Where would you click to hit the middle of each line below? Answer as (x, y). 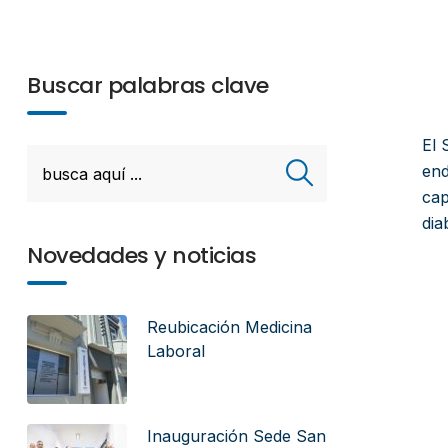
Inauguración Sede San (236, 436)
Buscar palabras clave (148, 85)
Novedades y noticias (141, 255)
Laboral (176, 351)
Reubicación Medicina (229, 327)
